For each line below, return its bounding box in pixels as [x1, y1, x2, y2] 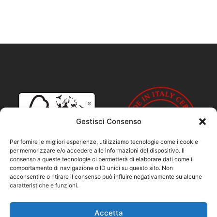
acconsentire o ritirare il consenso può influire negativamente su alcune [10, 173, 202, 180]
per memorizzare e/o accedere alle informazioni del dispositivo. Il [10, 147, 185, 154]
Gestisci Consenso [76, 117, 141, 126]
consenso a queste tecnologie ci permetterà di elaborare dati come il [10, 155, 194, 163]
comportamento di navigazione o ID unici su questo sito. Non [10, 164, 173, 171]
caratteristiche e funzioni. [10, 182, 78, 189]
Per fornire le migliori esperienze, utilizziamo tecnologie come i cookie [10, 138, 198, 145]
